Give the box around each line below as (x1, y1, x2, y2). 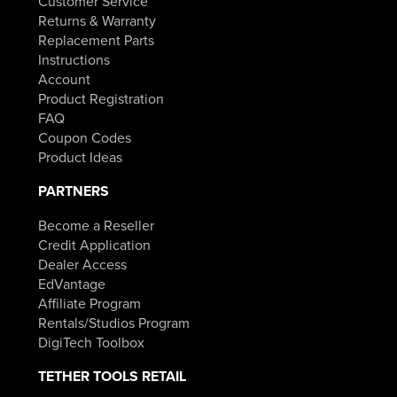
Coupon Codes (37, 128, 131, 148)
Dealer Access (37, 254, 127, 275)
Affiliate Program (37, 293, 141, 314)
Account (37, 69, 90, 90)
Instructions (37, 50, 110, 70)
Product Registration (37, 89, 164, 109)
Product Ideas (37, 147, 122, 167)
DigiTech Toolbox (37, 332, 144, 353)
